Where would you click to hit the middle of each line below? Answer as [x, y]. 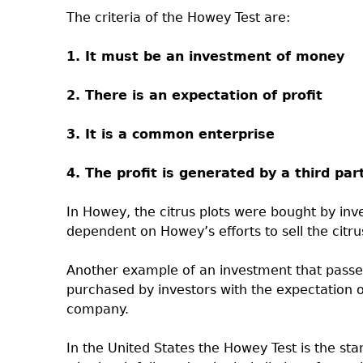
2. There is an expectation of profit [194, 95]
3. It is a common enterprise [171, 134]
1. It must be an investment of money [205, 56]
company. [98, 309]
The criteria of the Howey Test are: [178, 17]
